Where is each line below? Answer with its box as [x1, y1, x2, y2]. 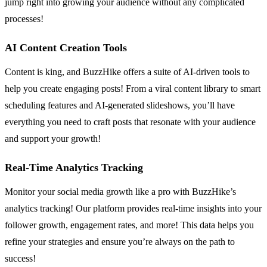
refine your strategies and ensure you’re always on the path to [5, 237, 235, 247]
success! [5, 253, 36, 264]
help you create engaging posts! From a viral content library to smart [5, 83, 260, 94]
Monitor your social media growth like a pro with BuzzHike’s [5, 187, 236, 197]
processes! [5, 14, 44, 24]
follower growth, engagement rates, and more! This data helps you [5, 220, 254, 231]
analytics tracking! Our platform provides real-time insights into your [5, 203, 262, 214]
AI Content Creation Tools [5, 42, 127, 54]
